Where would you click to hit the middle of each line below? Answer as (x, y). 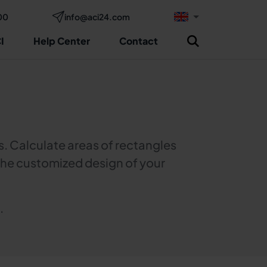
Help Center (62, 41)
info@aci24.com (97, 17)
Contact (139, 41)
